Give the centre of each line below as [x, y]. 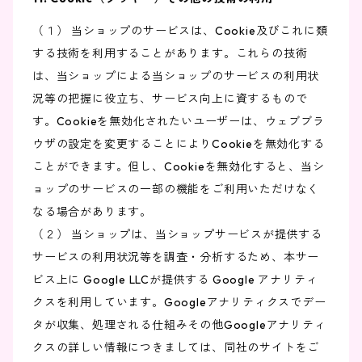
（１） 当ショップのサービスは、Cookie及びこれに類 [180, 31]
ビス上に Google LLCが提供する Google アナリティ [175, 280]
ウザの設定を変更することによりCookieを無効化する [179, 144]
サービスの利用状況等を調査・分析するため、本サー [176, 257]
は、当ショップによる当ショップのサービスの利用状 [176, 76]
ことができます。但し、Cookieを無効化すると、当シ [179, 167]
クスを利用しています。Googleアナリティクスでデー [179, 303]
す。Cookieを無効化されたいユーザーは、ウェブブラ [179, 122]
